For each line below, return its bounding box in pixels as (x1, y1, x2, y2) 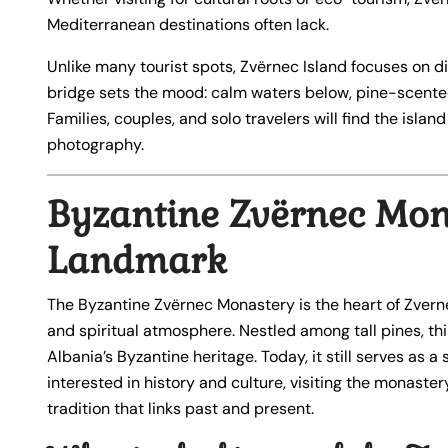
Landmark (47, 238, 227, 285)
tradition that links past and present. (47, 398, 314, 420)
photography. (47, 134, 144, 156)
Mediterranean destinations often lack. (47, 14, 329, 36)
